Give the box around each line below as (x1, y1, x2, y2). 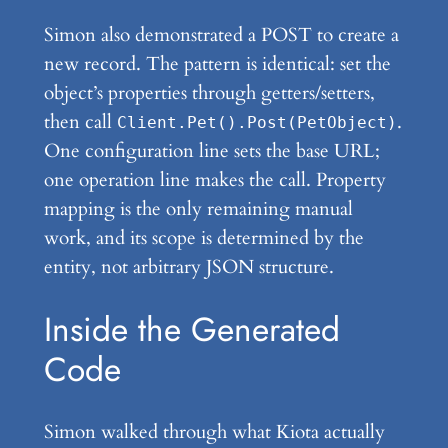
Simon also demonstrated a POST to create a (43, 22, 399, 49)
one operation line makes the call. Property (43, 167, 386, 194)
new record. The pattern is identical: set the (43, 51, 391, 78)
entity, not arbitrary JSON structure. (43, 254, 334, 281)
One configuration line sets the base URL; (43, 138, 380, 165)
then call (43, 109, 117, 136)
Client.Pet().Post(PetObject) (116, 114, 397, 133)
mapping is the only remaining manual (43, 196, 353, 223)
